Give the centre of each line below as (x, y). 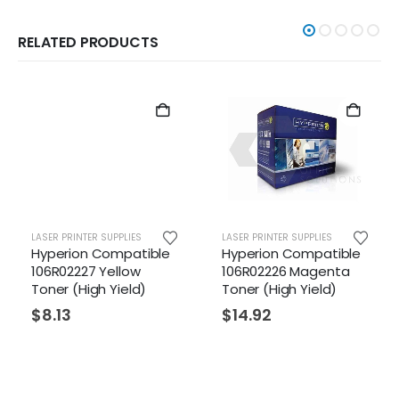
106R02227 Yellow (76, 272)
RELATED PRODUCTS (88, 43)
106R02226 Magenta (276, 272)
